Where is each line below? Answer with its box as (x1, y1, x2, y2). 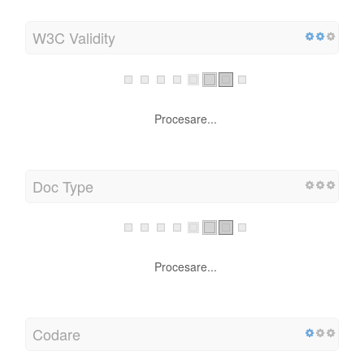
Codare (32, 323, 80, 345)
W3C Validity (32, 27, 115, 49)
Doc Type (32, 175, 93, 197)
